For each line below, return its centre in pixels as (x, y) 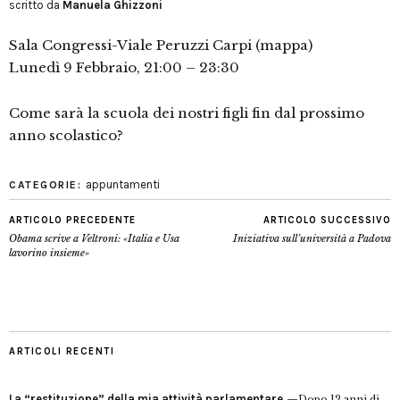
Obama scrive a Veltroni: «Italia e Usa (94, 239)
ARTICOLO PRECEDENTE (72, 221)
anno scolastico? (66, 136)
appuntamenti (122, 185)
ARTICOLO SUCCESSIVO (327, 221)
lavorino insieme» (49, 253)
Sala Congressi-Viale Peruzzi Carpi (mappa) (161, 46)
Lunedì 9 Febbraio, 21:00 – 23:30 (124, 68)
